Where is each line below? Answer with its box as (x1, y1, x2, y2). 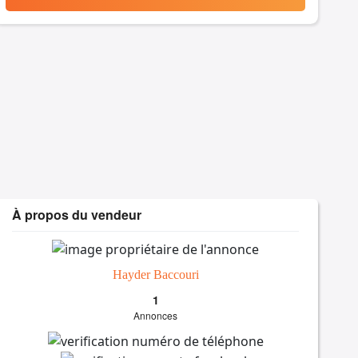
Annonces (133, 308, 178, 322)
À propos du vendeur (12, 205, 142, 225)
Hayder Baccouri (112, 267, 199, 281)
